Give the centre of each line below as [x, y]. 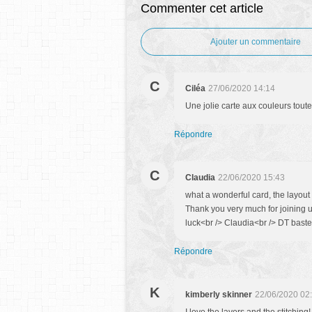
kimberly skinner [219, 295]
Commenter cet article [202, 8]
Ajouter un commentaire [256, 42]
